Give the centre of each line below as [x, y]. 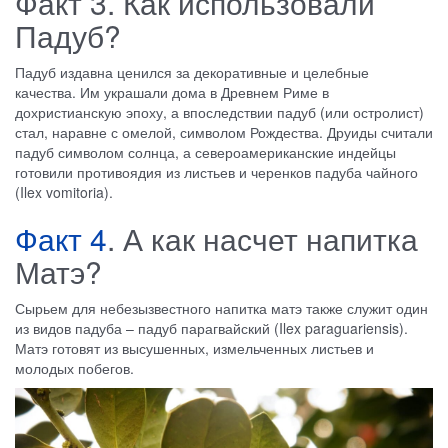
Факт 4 [61, 239]
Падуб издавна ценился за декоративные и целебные [192, 72]
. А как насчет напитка [262, 239]
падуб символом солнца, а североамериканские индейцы [205, 152]
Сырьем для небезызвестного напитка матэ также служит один [221, 308]
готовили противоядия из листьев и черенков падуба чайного [216, 172]
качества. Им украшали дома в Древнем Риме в [172, 92]
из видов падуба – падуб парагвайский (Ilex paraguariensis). [211, 328]
